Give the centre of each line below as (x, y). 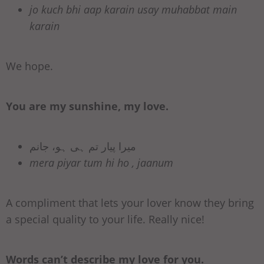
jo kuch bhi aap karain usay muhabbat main (133, 10)
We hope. (29, 66)
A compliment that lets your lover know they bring (130, 203)
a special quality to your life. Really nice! (105, 220)
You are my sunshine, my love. (87, 106)
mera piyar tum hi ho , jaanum (101, 163)
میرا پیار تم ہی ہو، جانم (83, 146)
